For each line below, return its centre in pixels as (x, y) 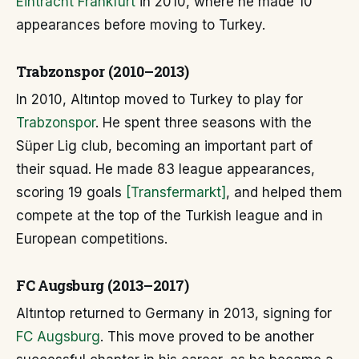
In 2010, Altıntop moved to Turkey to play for (159, 100)
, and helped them (284, 193)
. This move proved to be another (207, 337)
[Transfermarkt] (176, 193)
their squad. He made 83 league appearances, (165, 169)
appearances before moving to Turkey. (141, 25)
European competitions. (92, 239)
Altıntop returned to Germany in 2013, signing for (174, 314)
